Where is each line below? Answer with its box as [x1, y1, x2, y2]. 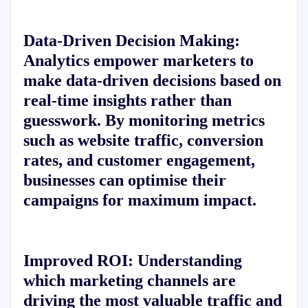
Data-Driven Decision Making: [23, 31, 240, 50]
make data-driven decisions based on [23, 71, 281, 90]
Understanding [133, 251, 242, 270]
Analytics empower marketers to [23, 51, 254, 70]
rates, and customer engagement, [23, 151, 255, 170]
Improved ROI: [23, 251, 133, 270]
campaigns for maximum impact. [23, 190, 256, 210]
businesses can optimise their [23, 170, 226, 190]
